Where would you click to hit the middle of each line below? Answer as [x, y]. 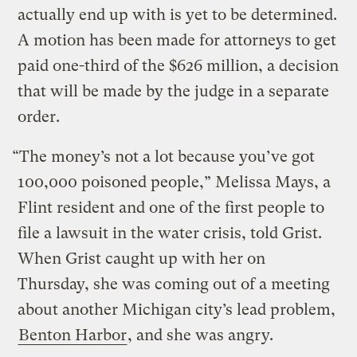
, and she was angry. [203, 335]
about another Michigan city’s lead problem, [177, 309]
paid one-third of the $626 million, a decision [178, 65]
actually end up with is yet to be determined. [178, 14]
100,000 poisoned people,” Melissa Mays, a [175, 182]
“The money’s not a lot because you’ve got [164, 156]
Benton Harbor [73, 335]
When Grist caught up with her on [142, 258]
